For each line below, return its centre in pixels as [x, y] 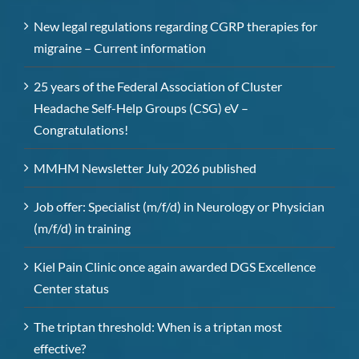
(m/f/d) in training [82, 228]
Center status [71, 288]
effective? [60, 349]
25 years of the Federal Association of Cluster [158, 87]
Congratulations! [81, 130]
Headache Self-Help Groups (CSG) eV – [141, 108]
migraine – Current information [120, 48]
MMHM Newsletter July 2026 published [145, 168]
